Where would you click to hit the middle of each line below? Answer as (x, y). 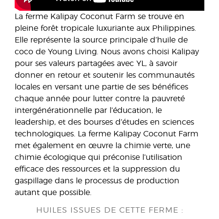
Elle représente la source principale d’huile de (101, 40)
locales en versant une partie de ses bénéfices (101, 87)
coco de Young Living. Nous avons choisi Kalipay (107, 52)
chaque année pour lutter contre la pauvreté (100, 99)
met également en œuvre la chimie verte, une (102, 146)
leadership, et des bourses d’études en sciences (104, 122)
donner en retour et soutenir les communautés (105, 76)
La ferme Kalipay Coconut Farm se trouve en (99, 17)
